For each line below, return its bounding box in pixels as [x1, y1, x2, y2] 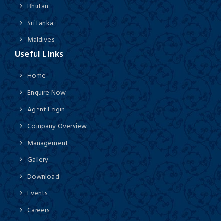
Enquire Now [27, 86, 66, 98]
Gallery [27, 153, 49, 165]
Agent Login [27, 103, 65, 115]
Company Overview [27, 120, 87, 132]
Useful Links [15, 46, 64, 61]
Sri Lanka [27, 17, 54, 29]
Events [27, 187, 48, 199]
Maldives [27, 34, 54, 45]
